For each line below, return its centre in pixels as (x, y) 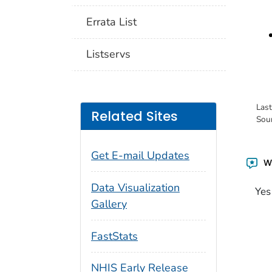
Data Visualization (135, 187)
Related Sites (134, 116)
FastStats (114, 236)
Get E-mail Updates (140, 156)
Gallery (109, 204)
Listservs (109, 54)
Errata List (112, 22)
